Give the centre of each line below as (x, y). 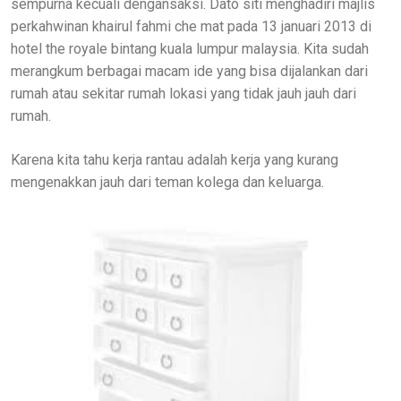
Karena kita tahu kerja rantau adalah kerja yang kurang (175, 160)
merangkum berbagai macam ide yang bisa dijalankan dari (189, 71)
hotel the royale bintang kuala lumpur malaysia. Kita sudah (190, 49)
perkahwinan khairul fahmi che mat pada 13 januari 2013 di (191, 26)
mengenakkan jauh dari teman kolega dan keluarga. (167, 182)
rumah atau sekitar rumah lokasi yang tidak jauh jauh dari (183, 94)
